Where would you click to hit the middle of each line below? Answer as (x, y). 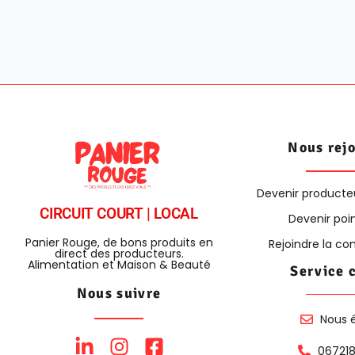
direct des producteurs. (119, 254)
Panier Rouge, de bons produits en (119, 243)
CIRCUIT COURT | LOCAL (119, 214)
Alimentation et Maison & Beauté (119, 265)
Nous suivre (119, 294)
